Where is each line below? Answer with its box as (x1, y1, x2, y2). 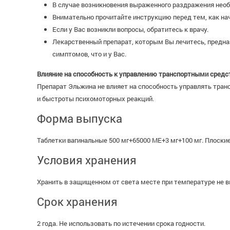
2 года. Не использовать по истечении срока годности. (37, 219, 205, 228)
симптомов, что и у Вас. (52, 49, 126, 59)
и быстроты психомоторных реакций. (37, 94, 154, 103)
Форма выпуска (37, 111, 122, 126)
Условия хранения (37, 152, 137, 167)
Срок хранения (37, 194, 118, 209)
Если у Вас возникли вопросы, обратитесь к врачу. (52, 25, 208, 34)
